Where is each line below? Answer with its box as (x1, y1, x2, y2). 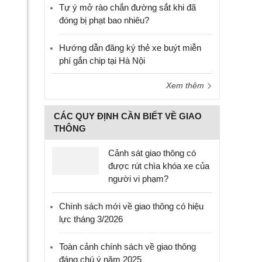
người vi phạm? (108, 174, 168, 184)
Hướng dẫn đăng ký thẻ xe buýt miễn (59, 43, 201, 53)
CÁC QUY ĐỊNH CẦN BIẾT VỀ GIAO (54, 111, 202, 121)
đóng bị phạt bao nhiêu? (59, 15, 149, 25)
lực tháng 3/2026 (59, 214, 123, 224)
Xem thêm (166, 81, 206, 90)
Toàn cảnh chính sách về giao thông (59, 242, 196, 251)
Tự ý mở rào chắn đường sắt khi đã (59, 2, 196, 12)
